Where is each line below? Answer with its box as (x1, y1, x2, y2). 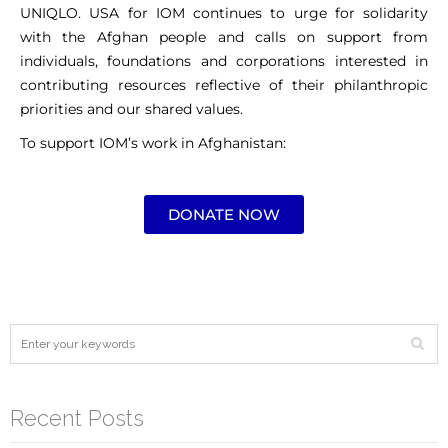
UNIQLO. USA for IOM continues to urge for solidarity (20, 4, 428, 23)
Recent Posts (10, 405, 144, 432)
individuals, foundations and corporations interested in (20, 52, 428, 71)
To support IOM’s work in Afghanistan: (20, 134, 286, 153)
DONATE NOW (168, 205, 280, 225)
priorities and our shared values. (20, 100, 243, 119)
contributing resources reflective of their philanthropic (20, 76, 428, 95)
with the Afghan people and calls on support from (20, 28, 428, 47)
